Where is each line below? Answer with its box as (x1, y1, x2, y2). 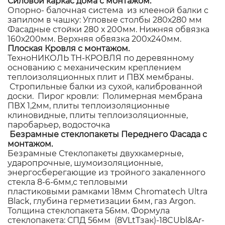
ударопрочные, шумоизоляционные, (8, 158, 163, 168)
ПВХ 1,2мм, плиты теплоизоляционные (8, 100, 170, 110)
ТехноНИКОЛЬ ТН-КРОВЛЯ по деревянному (8, 53, 194, 63)
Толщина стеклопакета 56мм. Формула (8, 205, 170, 215)
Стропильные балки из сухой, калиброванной (8, 81, 202, 91)
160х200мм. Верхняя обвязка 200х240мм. (8, 34, 183, 44)
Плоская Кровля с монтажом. (8, 43, 132, 53)
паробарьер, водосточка (8, 120, 112, 130)
